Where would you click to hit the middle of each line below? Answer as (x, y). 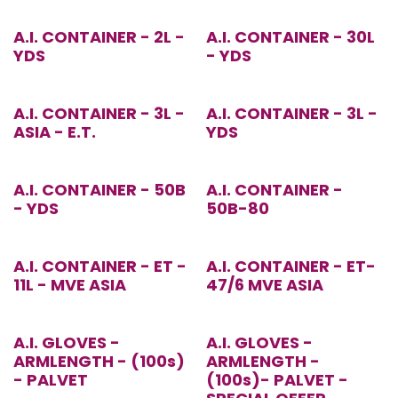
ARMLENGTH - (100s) (99, 362)
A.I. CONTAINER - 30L (290, 37)
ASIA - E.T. (55, 132)
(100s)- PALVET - (277, 380)
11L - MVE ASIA (70, 285)
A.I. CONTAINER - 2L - (99, 37)
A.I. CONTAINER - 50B (99, 190)
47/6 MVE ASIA (264, 285)
